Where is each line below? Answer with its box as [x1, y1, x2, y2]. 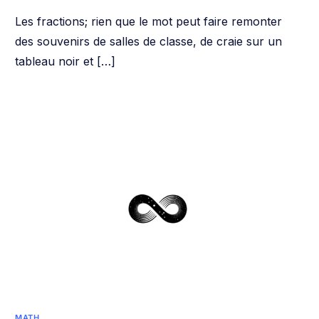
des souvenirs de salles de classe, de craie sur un [15, 34, 283, 49]
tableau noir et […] [15, 54, 116, 69]
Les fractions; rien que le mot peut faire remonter [15, 14, 283, 29]
